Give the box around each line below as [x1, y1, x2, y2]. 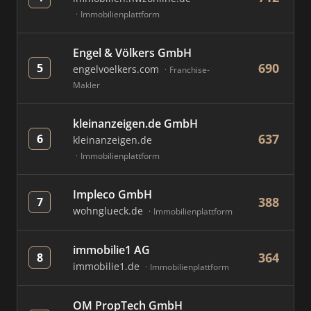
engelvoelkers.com [73, 62, 162, 76]
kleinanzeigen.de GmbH [73, 116, 198, 131]
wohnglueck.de [73, 204, 146, 217]
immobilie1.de [73, 260, 142, 273]
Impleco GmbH [73, 187, 152, 202]
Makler [73, 79, 100, 91]
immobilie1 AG [73, 242, 150, 258]
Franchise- [169, 64, 210, 76]
